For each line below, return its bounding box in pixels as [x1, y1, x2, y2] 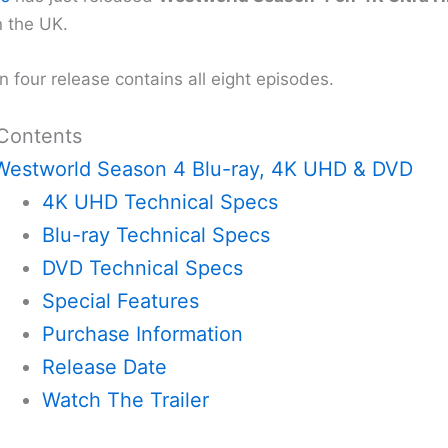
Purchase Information [41, 321, 243, 346]
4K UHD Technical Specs [41, 189, 278, 214]
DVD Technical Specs [41, 255, 243, 280]
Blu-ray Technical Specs [41, 222, 270, 247]
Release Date [41, 354, 167, 379]
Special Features [41, 288, 199, 313]
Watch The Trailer [41, 387, 209, 412]
